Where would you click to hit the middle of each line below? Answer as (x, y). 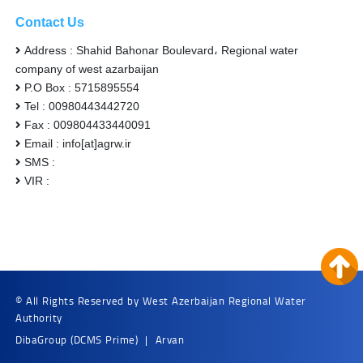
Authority (39, 317)
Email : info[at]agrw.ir (78, 143)
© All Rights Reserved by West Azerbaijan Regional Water (161, 300)
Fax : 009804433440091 (88, 124)
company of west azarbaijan (88, 68)
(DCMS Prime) (105, 339)
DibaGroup (41, 339)
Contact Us (50, 22)
